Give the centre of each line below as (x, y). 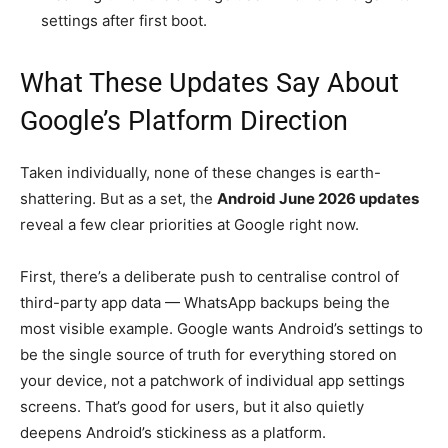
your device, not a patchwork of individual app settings (212, 381)
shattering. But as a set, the (118, 199)
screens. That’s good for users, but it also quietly (192, 407)
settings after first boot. (124, 21)
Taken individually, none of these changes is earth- (200, 173)
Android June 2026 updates (318, 199)
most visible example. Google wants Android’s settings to (221, 329)
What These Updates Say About (209, 83)
